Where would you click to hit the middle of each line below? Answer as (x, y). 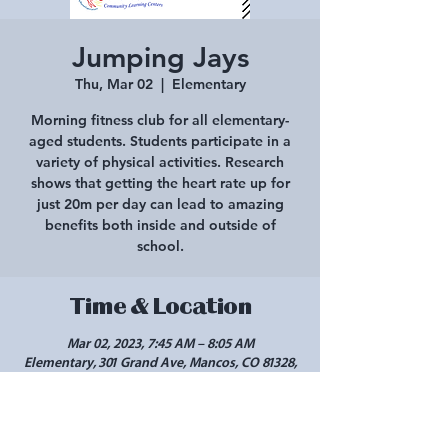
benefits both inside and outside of (160, 225)
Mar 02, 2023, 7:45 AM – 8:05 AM (160, 344)
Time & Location (160, 306)
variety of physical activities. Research (160, 162)
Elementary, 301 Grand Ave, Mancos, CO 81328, (160, 363)
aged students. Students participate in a (160, 141)
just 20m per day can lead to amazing (160, 204)
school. (160, 246)
